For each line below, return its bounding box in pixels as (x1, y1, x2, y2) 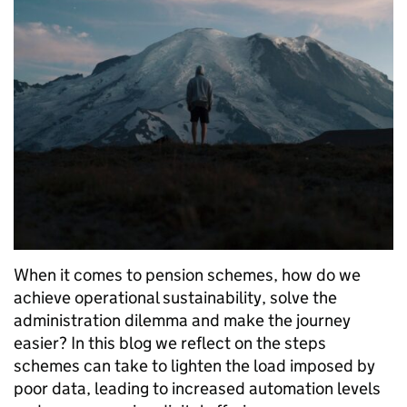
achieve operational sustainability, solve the (14, 286, 337, 308)
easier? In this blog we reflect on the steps (14, 332, 326, 353)
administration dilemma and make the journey (14, 309, 351, 331)
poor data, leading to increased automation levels (14, 377, 381, 399)
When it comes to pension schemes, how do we (14, 263, 361, 285)
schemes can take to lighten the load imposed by (14, 354, 375, 376)
